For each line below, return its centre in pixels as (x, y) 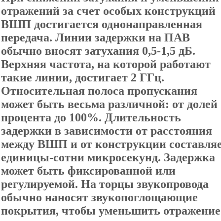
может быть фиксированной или (88, 171)
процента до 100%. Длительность (91, 117)
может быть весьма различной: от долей (109, 104)
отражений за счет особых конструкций (108, 11)
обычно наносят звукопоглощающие (99, 197)
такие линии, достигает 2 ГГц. (83, 77)
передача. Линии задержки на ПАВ (95, 37)
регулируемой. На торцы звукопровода (105, 184)
